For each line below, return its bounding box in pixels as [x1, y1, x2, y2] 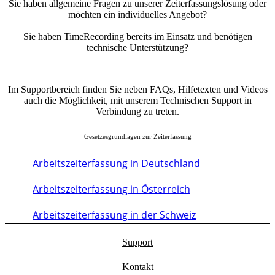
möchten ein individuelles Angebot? [68, 9, 207, 20]
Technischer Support [98, 63, 177, 74]
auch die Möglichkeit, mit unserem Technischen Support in [23, 95, 252, 106]
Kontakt [122, 261, 153, 273]
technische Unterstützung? [87, 42, 188, 53]
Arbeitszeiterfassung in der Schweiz [33, 208, 196, 222]
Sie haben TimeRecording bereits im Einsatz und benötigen [23, 31, 252, 42]
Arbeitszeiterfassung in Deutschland [33, 157, 200, 171]
